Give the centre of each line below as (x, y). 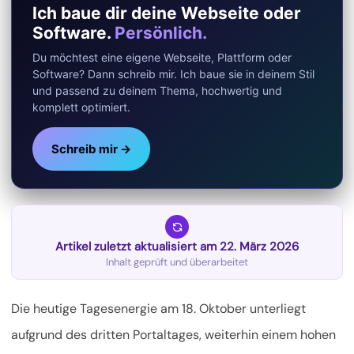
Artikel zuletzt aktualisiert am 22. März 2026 (177, 246)
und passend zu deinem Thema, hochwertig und (157, 90)
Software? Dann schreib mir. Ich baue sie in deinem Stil (173, 73)
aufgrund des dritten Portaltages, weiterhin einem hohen (173, 334)
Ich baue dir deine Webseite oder (167, 13)
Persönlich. (161, 32)
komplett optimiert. (81, 107)
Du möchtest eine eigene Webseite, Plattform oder (162, 57)
